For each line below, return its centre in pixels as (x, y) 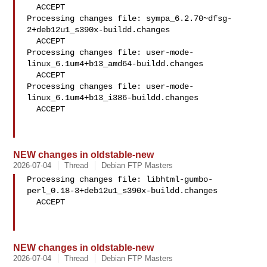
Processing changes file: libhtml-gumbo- (120, 179)
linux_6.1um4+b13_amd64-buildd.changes (115, 64)
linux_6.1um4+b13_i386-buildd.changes (113, 98)
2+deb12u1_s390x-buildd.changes (99, 30)
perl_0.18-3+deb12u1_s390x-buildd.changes (122, 191)
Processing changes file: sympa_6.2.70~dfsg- (130, 18)
